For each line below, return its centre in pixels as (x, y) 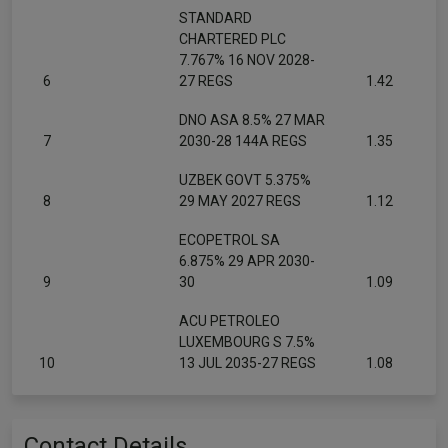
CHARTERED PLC (232, 39)
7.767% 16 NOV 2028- (247, 60)
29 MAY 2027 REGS (240, 201)
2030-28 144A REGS (243, 141)
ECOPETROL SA (229, 240)
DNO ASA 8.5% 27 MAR (252, 120)
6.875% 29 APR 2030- (247, 261)
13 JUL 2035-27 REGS (247, 363)
